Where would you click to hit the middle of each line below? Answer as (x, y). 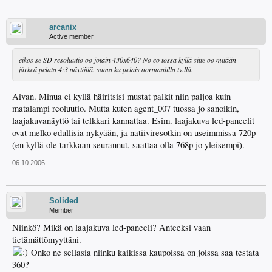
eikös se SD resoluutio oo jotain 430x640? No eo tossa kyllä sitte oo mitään (127, 59)
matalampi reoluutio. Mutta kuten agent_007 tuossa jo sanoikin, (126, 108)
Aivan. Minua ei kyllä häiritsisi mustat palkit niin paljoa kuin (121, 96)
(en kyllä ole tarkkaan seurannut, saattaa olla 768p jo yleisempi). (128, 144)
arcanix (63, 27)
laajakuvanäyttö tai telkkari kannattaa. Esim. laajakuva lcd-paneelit (133, 120)
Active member (71, 36)
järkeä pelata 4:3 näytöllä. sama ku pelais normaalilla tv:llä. (106, 69)
